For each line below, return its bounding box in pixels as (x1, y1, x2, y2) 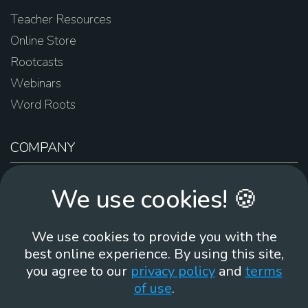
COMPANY (10, 138, 75, 157)
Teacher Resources (10, 11, 111, 27)
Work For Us (10, 218, 78, 234)
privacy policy (130, 262, 215, 280)
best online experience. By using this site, (24, 245, 284, 263)
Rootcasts (10, 54, 63, 70)
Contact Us (10, 197, 69, 213)
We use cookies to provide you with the (31, 228, 277, 246)
